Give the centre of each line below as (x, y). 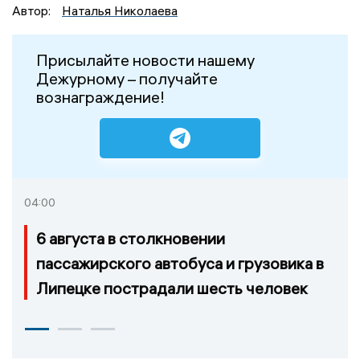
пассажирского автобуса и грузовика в (180, 263)
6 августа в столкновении (131, 238)
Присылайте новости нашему (145, 59)
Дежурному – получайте (127, 78)
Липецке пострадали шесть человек (172, 288)
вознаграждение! (100, 96)
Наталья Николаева (120, 10)
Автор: (33, 10)
